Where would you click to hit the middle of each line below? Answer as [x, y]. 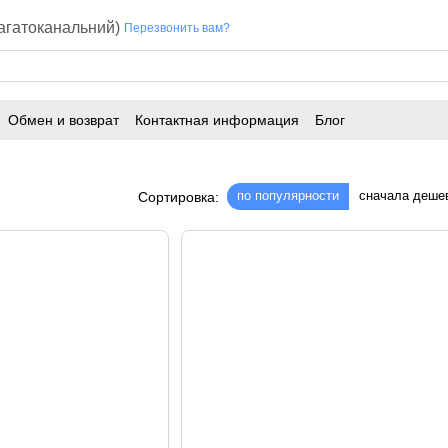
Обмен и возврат [63, 119]
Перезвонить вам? [177, 28]
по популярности [288, 195]
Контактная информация [217, 119]
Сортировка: [178, 196]
